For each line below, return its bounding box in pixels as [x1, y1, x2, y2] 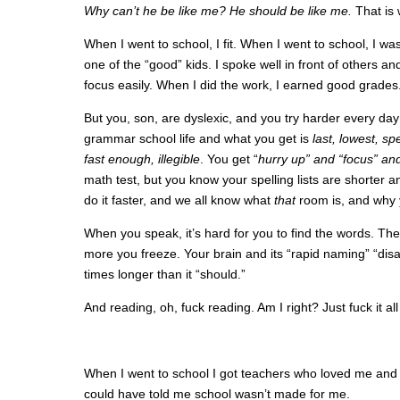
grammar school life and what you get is [84, 131, 312, 146]
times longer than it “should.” [84, 267, 246, 281]
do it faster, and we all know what [84, 193, 274, 207]
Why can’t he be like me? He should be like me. [84, 4, 355, 18]
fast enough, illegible [84, 152, 200, 166]
